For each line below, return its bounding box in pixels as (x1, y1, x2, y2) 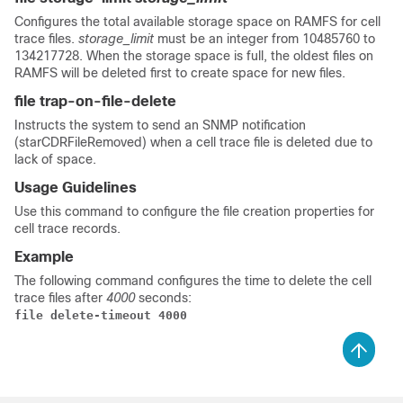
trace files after (14, 291, 106, 305)
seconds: (139, 291, 192, 305)
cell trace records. (14, 221, 121, 236)
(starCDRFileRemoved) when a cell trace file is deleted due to (14, 135, 372, 149)
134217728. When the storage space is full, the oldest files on (14, 49, 373, 63)
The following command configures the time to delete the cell (14, 273, 372, 288)
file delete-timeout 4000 (14, 309, 187, 322)
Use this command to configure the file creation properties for (14, 204, 374, 219)
